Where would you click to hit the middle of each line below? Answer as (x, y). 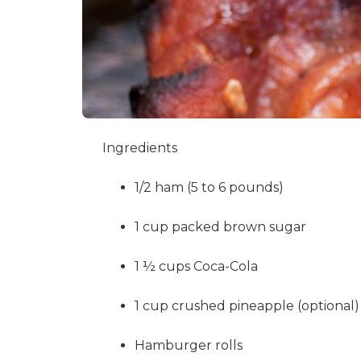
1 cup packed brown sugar (220, 227)
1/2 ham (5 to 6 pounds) (209, 187)
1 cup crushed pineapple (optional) (247, 306)
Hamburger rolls (189, 345)
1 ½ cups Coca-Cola (196, 266)
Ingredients (140, 148)
